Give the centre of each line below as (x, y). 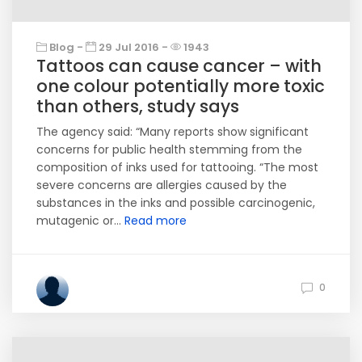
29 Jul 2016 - (133, 47)
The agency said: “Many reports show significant (173, 132)
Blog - (66, 47)
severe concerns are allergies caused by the (162, 185)
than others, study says (138, 106)
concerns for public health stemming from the (169, 149)
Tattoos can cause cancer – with (179, 66)
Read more (156, 221)
